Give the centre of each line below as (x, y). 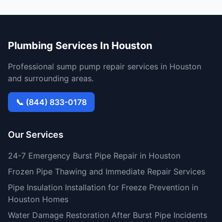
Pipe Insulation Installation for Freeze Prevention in (103, 187)
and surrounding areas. (51, 78)
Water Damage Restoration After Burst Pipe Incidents (108, 215)
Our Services (36, 135)
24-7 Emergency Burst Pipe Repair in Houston (94, 156)
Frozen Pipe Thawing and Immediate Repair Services (107, 171)
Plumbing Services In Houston (80, 46)
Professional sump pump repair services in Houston (105, 66)
